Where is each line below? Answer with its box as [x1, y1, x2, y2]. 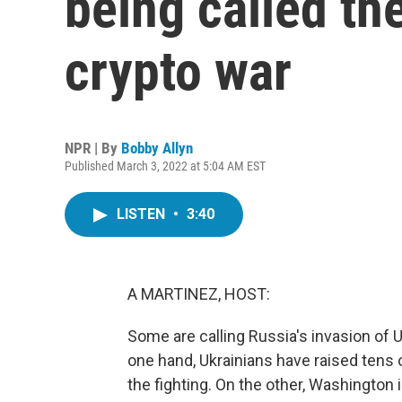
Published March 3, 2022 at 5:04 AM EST [65, 159, 266, 173]
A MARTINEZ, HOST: [127, 284, 270, 303]
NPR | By [65, 139, 121, 157]
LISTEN [117, 205, 169, 223]
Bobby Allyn [121, 139, 193, 157]
